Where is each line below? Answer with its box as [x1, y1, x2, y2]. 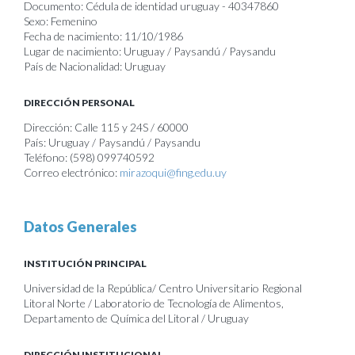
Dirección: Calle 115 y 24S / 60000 [24, 120, 189, 134]
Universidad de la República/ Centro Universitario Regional [24, 281, 302, 295]
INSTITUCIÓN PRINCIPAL [24, 258, 147, 269]
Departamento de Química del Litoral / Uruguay [24, 311, 249, 325]
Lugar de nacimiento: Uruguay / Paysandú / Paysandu [24, 44, 276, 58]
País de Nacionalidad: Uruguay [24, 59, 166, 73]
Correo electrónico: [24, 166, 120, 179]
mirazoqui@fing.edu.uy [120, 166, 227, 179]
